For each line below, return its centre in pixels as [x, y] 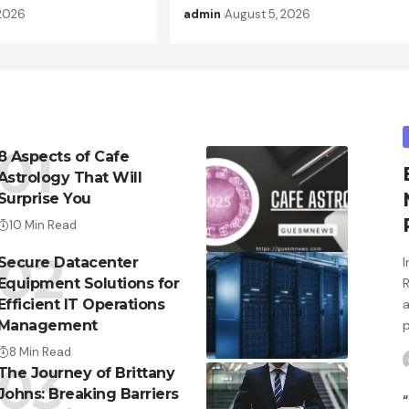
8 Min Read [40, 352]
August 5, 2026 [268, 15]
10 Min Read [42, 225]
